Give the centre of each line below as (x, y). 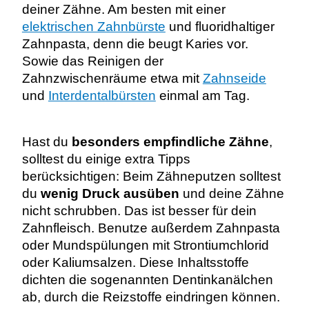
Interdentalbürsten (102, 95)
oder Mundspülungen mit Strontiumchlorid (145, 246)
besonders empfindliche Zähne (170, 142)
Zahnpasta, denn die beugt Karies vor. (137, 43)
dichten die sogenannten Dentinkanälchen (147, 280)
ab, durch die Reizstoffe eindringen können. (151, 297)
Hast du (47, 142)
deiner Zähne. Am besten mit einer (123, 9)
